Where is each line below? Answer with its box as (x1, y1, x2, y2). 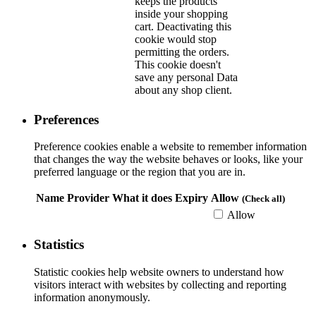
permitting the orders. (135, 46, 229, 59)
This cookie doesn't (135, 59, 221, 71)
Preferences (34, 111, 99, 127)
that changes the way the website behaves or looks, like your (34, 153, 303, 166)
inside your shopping (135, 8, 228, 20)
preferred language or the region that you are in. (34, 166, 245, 178)
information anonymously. (34, 291, 150, 303)
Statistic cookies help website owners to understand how (34, 265, 284, 278)
